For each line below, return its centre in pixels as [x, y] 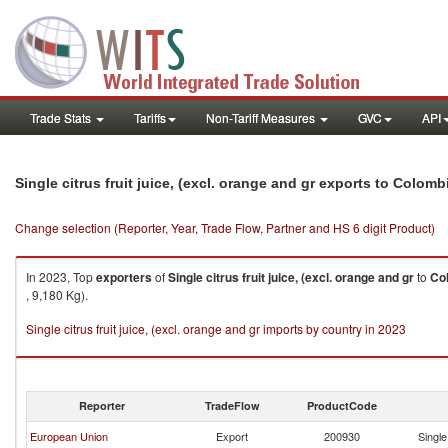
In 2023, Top [61, 276]
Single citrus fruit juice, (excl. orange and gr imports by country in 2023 [216, 328]
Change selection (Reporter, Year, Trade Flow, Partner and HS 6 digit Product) [225, 227]
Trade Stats [62, 117]
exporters [124, 277]
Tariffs [150, 117]
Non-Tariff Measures [262, 117]
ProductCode [342, 405]
